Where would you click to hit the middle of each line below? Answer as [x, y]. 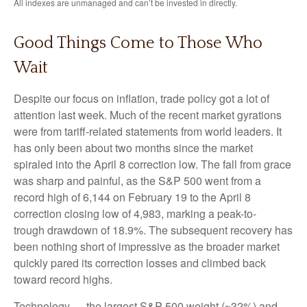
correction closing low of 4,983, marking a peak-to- [135, 214]
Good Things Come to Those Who [138, 44]
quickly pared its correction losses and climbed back [140, 263]
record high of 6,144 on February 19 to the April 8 [132, 197]
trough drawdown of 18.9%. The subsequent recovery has [153, 230]
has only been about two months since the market [133, 148]
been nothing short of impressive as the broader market [147, 247]
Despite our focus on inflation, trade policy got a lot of [142, 99]
